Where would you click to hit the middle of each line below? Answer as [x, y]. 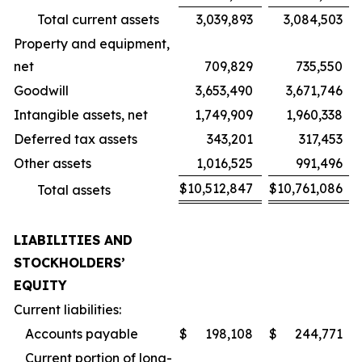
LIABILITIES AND [73, 240]
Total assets [74, 190]
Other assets [53, 163]
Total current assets [98, 19]
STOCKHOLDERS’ [69, 263]
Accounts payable [82, 334]
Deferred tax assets [76, 139]
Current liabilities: [67, 309]
